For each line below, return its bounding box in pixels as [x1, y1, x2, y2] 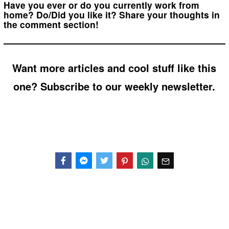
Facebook [55, 173, 84, 182]
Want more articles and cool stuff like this [12, 60, 217, 75]
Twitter [96, 173, 115, 182]
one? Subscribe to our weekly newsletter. [13, 78, 216, 94]
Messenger [75, 173, 108, 182]
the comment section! [3, 17, 99, 31]
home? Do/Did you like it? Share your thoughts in [3, 8, 220, 21]
